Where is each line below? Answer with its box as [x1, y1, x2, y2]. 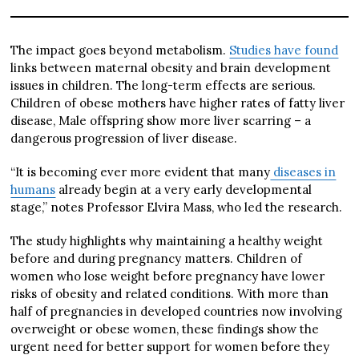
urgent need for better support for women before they [10, 338, 330, 354]
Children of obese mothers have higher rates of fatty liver [10, 95, 345, 111]
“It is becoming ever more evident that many [10, 163, 271, 179]
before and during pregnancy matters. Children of [10, 250, 303, 266]
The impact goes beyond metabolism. [10, 42, 230, 58]
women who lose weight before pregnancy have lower [10, 268, 325, 284]
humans [10, 181, 56, 197]
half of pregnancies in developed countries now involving [10, 303, 343, 319]
